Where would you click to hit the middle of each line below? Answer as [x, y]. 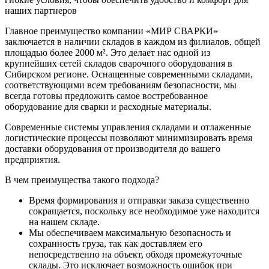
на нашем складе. [64, 222]
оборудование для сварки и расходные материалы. [108, 106]
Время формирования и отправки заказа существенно [139, 200]
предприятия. [32, 159]
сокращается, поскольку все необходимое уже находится [144, 211]
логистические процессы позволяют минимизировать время [128, 138]
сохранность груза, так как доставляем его [116, 243]
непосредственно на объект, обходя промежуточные [135, 254]
